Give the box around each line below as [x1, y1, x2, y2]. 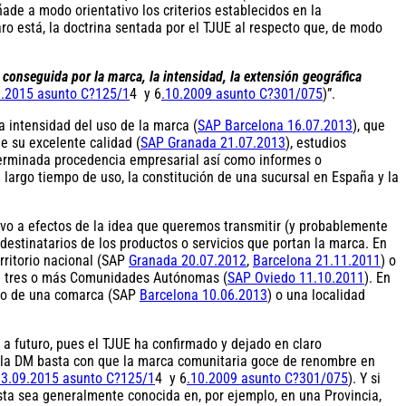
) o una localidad [267, 285, 365, 304]
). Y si [348, 369, 381, 387]
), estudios [285, 133, 346, 151]
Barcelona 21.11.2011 [253, 251, 381, 269]
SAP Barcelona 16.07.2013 [198, 116, 353, 134]
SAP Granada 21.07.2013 [140, 133, 285, 151]
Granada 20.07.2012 [129, 251, 246, 269]
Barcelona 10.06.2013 [140, 285, 267, 304]
